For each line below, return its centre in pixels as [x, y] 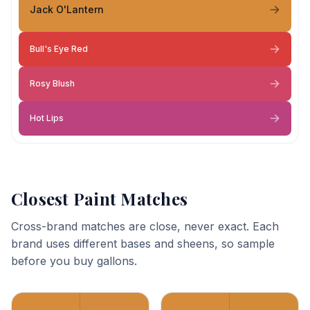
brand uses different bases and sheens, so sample [143, 244]
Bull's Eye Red [59, 49]
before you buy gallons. [74, 261]
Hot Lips [47, 118]
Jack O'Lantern [67, 9]
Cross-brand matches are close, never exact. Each [145, 226]
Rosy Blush [52, 83]
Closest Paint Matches [100, 199]
